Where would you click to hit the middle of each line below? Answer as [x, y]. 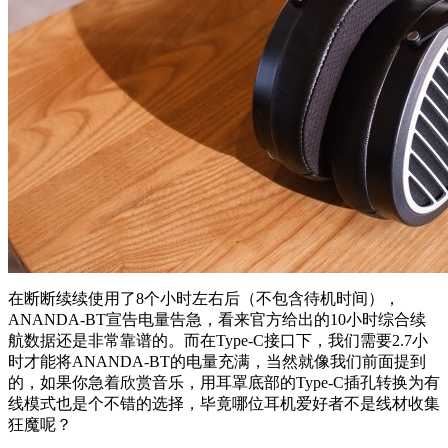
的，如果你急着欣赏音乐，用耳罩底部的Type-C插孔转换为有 [224, 383]
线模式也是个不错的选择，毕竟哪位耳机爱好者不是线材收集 [224, 404]
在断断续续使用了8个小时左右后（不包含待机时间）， [204, 299]
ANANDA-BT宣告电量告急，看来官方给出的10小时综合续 [217, 320]
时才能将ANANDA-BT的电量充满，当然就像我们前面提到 [217, 362]
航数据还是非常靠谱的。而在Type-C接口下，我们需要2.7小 [218, 341]
